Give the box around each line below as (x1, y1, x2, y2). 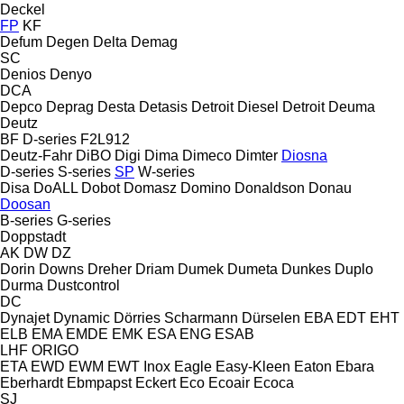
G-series (57, 212, 111, 228)
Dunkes (281, 261, 331, 277)
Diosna (281, 147, 327, 163)
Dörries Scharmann (114, 309, 238, 326)
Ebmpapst (67, 374, 132, 390)
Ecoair (208, 374, 250, 390)
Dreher (87, 261, 132, 277)
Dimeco (182, 147, 232, 163)
